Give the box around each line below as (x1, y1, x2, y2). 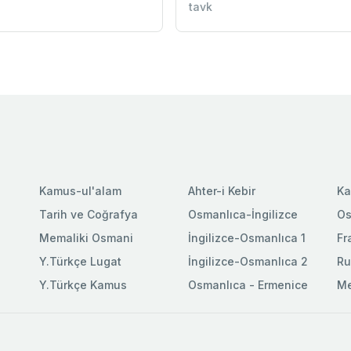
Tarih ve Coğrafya (39, 207, 138, 221)
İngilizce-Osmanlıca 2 (188, 254, 308, 268)
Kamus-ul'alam (39, 183, 121, 197)
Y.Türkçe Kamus (39, 277, 127, 291)
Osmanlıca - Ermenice (188, 277, 308, 291)
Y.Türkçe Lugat (39, 254, 121, 268)
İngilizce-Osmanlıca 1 (188, 230, 306, 244)
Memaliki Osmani (39, 230, 133, 244)
